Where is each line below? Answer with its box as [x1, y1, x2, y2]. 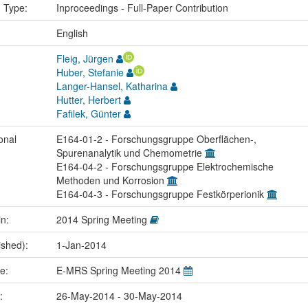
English [56, 25, 88, 40]
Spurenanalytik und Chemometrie [56, 145, 205, 159]
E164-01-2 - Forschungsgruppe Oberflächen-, [56, 131, 256, 146]
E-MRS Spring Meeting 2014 [56, 263, 184, 277]
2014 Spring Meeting [56, 212, 150, 226]
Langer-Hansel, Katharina [56, 78, 168, 93]
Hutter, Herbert [56, 92, 121, 107]
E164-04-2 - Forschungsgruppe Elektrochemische [56, 159, 274, 173]
